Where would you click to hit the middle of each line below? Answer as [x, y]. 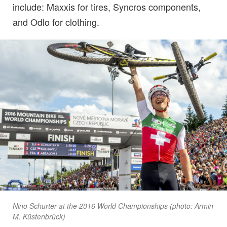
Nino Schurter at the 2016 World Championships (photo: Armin [113, 206]
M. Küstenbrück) [39, 217]
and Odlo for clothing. [56, 22]
